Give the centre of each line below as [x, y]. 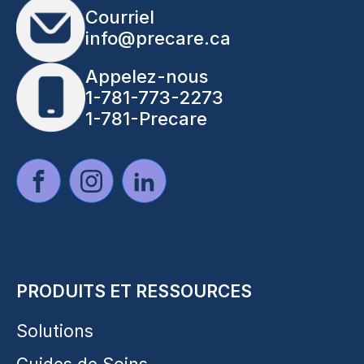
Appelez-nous [147, 77]
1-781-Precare [146, 119]
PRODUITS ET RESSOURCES [134, 292]
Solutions [55, 331]
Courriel [120, 17]
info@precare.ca [158, 39]
